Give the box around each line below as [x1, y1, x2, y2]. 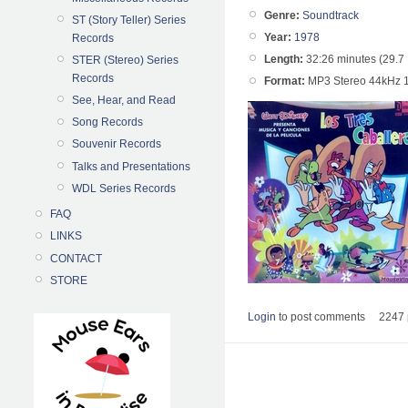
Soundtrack [302, 8, 359, 22]
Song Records [72, 116, 143, 129]
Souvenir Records [72, 138, 161, 151]
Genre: [264, 8, 300, 22]
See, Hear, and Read [72, 94, 176, 107]
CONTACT [50, 251, 102, 265]
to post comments [276, 311, 365, 324]
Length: [264, 53, 303, 66]
